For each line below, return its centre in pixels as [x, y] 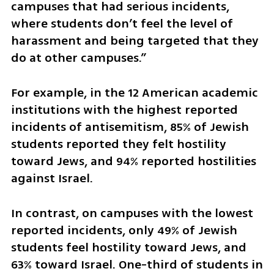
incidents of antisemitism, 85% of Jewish [130, 127]
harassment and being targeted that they [135, 41]
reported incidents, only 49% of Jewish [124, 230]
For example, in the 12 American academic [134, 92]
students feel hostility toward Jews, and [128, 247]
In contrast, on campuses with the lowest [132, 213]
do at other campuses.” [78, 58]
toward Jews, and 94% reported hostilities [133, 161]
